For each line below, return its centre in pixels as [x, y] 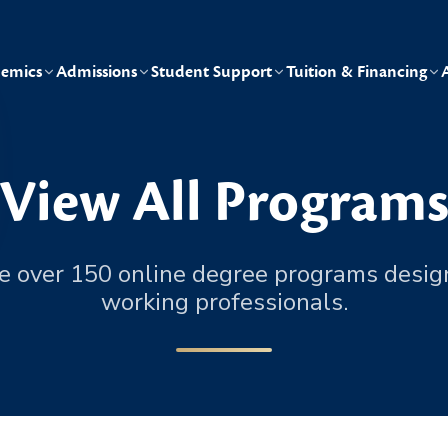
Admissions [96, 71]
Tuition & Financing [356, 71]
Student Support [211, 71]
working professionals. [224, 302]
